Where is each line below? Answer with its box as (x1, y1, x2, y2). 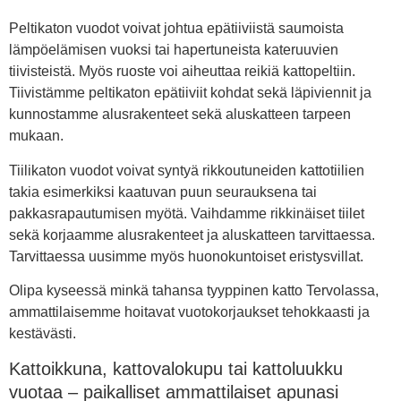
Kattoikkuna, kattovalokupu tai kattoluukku (9, 359, 343, 380)
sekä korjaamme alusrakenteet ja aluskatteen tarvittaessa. (9, 226, 375, 243)
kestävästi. (9, 326, 76, 342)
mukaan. (9, 128, 64, 144)
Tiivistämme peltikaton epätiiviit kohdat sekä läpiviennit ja (9, 85, 371, 101)
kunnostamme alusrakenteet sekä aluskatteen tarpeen (9, 107, 351, 123)
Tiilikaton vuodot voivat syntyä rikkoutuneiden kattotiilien (9, 162, 364, 178)
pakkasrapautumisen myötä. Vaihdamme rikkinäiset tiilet (9, 205, 364, 221)
